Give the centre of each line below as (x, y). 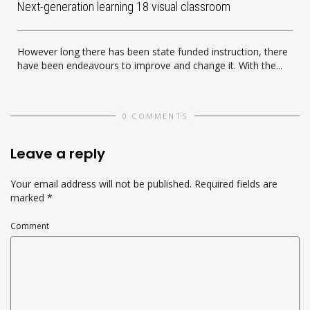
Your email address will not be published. (101, 183)
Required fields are (236, 183)
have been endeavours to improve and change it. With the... (150, 65)
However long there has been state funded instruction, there (153, 51)
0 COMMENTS (155, 116)
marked (29, 197)
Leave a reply (58, 153)
